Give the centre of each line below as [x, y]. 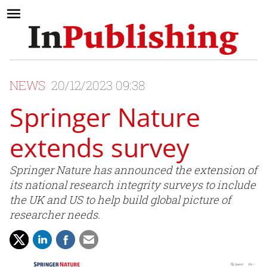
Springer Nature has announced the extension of [133, 170]
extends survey [100, 148]
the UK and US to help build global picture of [120, 200]
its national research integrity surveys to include [133, 185]
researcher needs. [55, 215]
